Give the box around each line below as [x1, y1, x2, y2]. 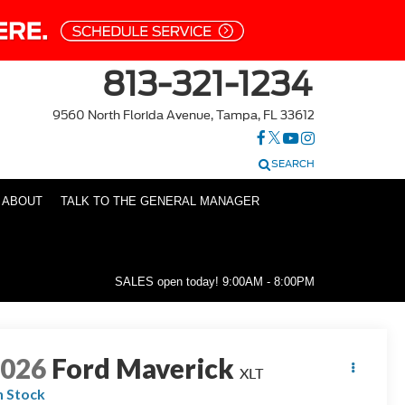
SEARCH [271, 157, 315, 171]
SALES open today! [115, 274, 222, 288]
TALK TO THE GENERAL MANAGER [61, 194, 259, 209]
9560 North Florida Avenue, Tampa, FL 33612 [52, 108, 315, 123]
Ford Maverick [52, 351, 235, 384]
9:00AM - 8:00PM [222, 274, 315, 288]
